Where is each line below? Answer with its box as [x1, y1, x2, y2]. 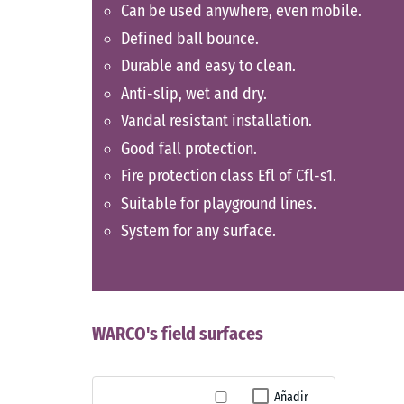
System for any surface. [121, 221, 276, 242]
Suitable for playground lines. [121, 193, 317, 214]
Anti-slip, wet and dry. [121, 83, 267, 104]
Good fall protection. [121, 138, 257, 159]
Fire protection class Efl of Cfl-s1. [121, 166, 336, 187]
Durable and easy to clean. [121, 56, 296, 77]
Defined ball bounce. [121, 28, 259, 49]
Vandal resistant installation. [121, 111, 312, 132]
